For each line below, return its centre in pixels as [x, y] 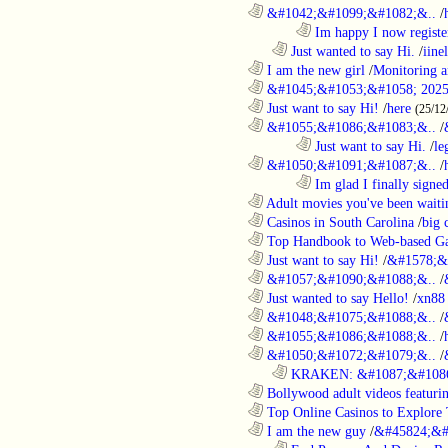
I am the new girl [314, 69]
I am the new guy [314, 430]
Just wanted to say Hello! [336, 297]
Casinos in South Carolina [338, 221]
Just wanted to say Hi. [351, 50]
